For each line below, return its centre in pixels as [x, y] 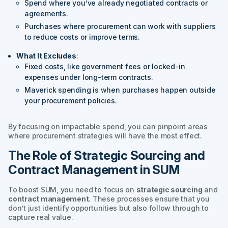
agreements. [46, 13]
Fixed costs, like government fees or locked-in [105, 66]
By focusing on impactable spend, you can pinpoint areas [108, 126]
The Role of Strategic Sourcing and [107, 155]
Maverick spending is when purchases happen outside [120, 90]
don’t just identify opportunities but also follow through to [108, 208]
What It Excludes [46, 55]
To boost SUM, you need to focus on [72, 189]
